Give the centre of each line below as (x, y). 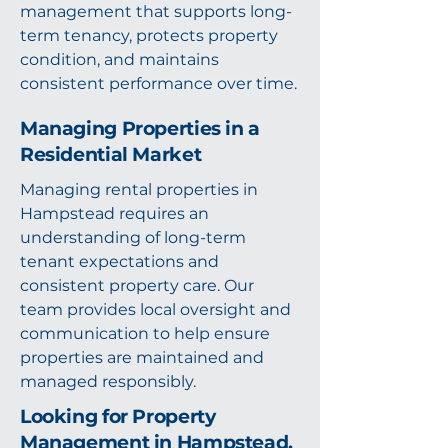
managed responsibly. (108, 381)
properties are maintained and (142, 357)
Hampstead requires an (114, 213)
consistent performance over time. (158, 83)
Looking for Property (118, 416)
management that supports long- (156, 11)
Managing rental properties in (139, 189)
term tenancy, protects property (149, 35)
